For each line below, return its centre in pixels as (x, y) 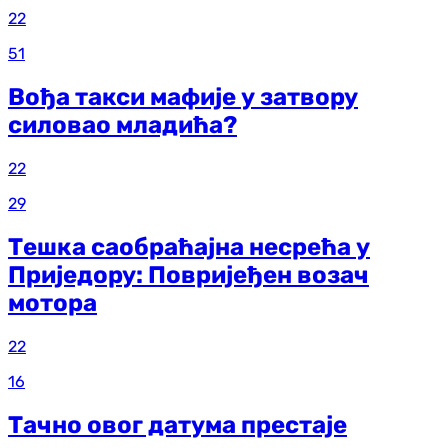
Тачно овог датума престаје (177, 424)
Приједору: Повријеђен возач (188, 274)
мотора (52, 302)
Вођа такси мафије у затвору (183, 97)
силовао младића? (122, 125)
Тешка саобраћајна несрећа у (189, 246)
